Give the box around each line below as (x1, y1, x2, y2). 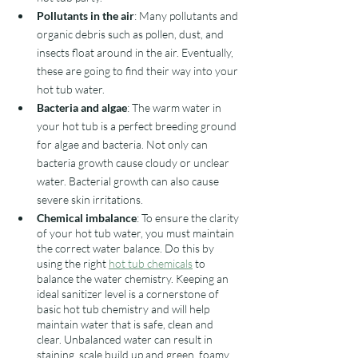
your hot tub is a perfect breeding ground (37, 119, 239, 133)
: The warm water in (127, 101, 224, 114)
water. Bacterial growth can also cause (37, 174, 221, 188)
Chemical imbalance (37, 211, 137, 225)
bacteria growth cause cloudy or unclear (37, 156, 232, 169)
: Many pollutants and (134, 9, 241, 22)
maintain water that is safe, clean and (37, 317, 216, 331)
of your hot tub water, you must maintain (37, 226, 237, 240)
